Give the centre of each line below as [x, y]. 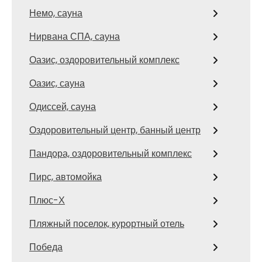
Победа [46, 247]
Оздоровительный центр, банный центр [115, 130]
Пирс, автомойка [65, 177]
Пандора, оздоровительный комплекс [111, 154]
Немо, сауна [56, 13]
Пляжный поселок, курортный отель [107, 224]
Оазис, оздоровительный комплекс [104, 60]
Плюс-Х [47, 201]
